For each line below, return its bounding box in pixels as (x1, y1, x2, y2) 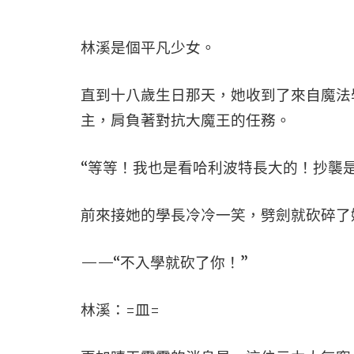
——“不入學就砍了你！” (81, 254, 248, 272)
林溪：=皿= (81, 301, 160, 319)
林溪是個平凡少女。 (81, 39, 216, 57)
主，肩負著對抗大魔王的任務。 (81, 111, 291, 130)
